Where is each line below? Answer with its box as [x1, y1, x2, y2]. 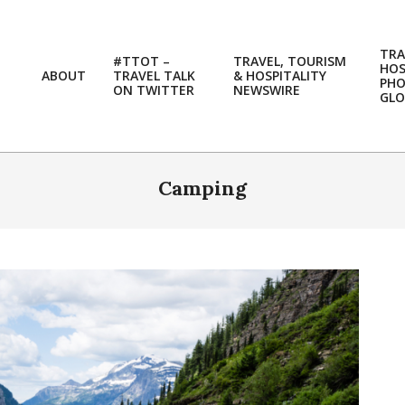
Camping [158, 175, 247, 201]
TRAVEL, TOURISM [233, 52, 346, 70]
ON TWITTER [113, 81, 194, 99]
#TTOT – [113, 52, 170, 70]
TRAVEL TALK [113, 67, 195, 84]
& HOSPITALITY [233, 67, 326, 84]
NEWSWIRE [233, 81, 300, 99]
